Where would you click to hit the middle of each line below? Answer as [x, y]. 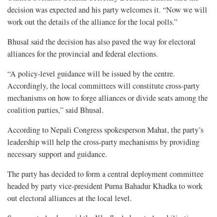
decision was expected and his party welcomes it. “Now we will [107, 9]
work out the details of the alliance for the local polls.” [92, 22]
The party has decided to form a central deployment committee [105, 174]
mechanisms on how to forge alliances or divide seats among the [108, 98]
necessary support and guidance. [57, 154]
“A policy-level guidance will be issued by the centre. [91, 73]
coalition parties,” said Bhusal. [55, 110]
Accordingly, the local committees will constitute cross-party [103, 85]
